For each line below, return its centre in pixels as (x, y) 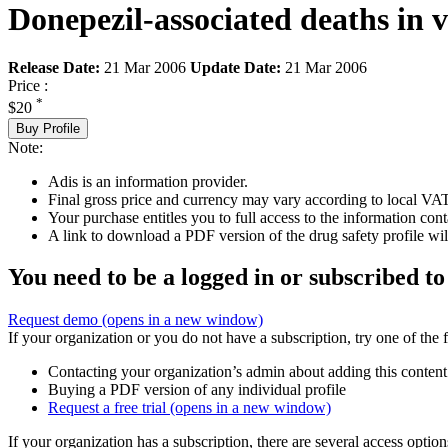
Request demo (55, 320)
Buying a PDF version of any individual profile (197, 390)
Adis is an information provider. (148, 181)
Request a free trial (109, 408)
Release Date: (54, 68)
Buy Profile (48, 128)
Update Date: (235, 68)
